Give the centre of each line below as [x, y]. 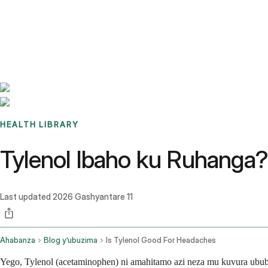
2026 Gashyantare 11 [93, 197]
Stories [74, 15]
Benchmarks [38, 15]
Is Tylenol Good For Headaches [161, 240]
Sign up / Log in [60, 29]
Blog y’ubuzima [71, 240]
